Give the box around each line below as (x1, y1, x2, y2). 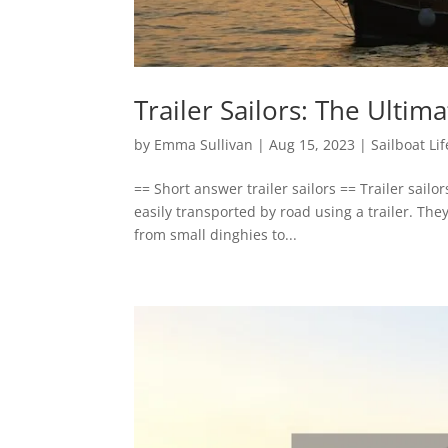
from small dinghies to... (134, 224, 298, 244)
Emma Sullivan (154, 134, 254, 154)
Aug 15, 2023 (269, 134, 356, 154)
